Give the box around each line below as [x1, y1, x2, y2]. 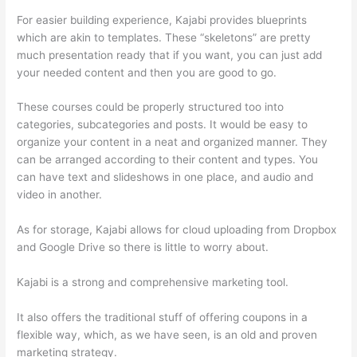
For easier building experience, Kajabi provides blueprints [17, 13, 308, 26]
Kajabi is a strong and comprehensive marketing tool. [17, 276, 289, 289]
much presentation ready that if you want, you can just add [17, 48, 323, 61]
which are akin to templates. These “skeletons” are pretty [17, 30, 312, 44]
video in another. [17, 188, 103, 202]
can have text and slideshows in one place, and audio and [17, 171, 314, 184]
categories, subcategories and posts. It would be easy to [17, 118, 308, 131]
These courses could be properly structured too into [17, 100, 284, 114]
